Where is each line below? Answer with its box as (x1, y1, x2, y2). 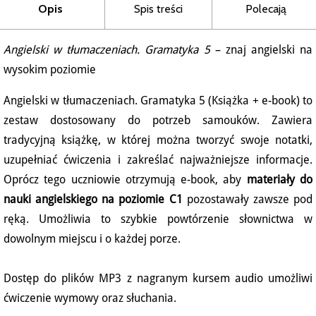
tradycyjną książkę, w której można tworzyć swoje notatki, (4, 133, 312, 147)
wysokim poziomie (4, 63, 96, 77)
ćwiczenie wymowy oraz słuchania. (4, 291, 176, 305)
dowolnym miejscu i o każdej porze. (4, 232, 181, 246)
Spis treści (133, 2, 183, 16)
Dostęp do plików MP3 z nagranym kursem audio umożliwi (4, 272, 312, 286)
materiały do (246, 173, 313, 187)
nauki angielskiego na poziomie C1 (4, 193, 183, 207)
